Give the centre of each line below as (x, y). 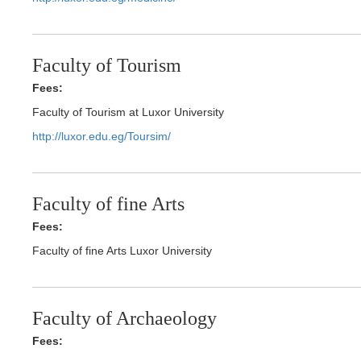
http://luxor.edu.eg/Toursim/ (102, 137)
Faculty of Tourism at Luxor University (129, 112)
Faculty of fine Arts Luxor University (122, 251)
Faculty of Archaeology (125, 319)
